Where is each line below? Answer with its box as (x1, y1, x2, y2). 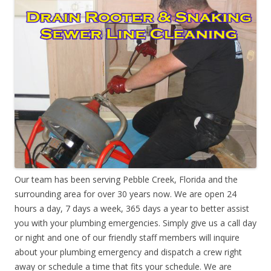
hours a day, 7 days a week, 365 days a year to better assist (15, 202, 249, 214)
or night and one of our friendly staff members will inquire (15, 231, 240, 243)
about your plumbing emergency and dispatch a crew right (15, 246, 242, 258)
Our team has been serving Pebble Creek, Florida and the (15, 173, 238, 185)
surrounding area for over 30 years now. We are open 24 (15, 188, 237, 200)
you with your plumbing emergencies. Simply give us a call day (15, 217, 256, 229)
